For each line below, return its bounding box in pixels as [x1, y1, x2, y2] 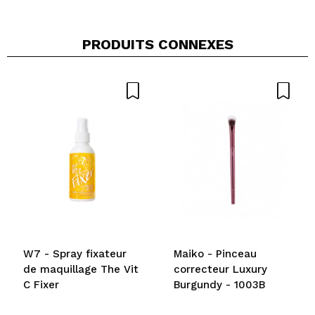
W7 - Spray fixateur [23, 247, 127, 260]
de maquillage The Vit [23, 262, 139, 276]
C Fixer [23, 278, 59, 291]
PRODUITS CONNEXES [82, 35, 233, 53]
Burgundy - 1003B [174, 278, 265, 291]
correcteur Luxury [174, 262, 267, 276]
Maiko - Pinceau [174, 247, 257, 260]
